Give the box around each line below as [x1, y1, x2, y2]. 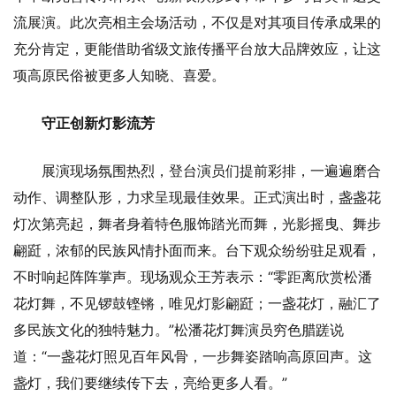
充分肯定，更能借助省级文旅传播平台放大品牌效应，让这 [13, 39, 381, 57]
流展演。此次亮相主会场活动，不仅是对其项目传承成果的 [13, 12, 381, 31]
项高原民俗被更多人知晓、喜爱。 [13, 65, 225, 84]
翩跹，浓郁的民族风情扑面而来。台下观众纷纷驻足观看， [13, 240, 381, 259]
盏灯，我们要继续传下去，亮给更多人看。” [13, 373, 287, 392]
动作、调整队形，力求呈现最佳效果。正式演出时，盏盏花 [13, 187, 381, 206]
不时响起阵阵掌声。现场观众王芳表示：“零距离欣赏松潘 [13, 267, 372, 286]
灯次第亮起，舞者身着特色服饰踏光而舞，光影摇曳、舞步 [13, 214, 381, 232]
